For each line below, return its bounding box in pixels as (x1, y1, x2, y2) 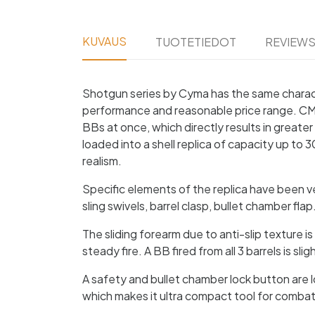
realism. (82, 153, 122, 168)
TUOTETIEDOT (155, 34, 237, 49)
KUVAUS (82, 34, 127, 49)
